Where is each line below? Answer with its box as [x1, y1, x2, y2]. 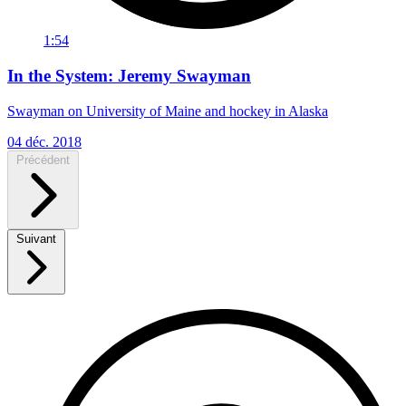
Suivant [16, 231, 56, 246]
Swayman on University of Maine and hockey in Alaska [7, 102, 328, 119]
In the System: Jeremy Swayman [7, 65, 251, 85]
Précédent [16, 152, 70, 167]
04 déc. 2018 [7, 133, 82, 150]
